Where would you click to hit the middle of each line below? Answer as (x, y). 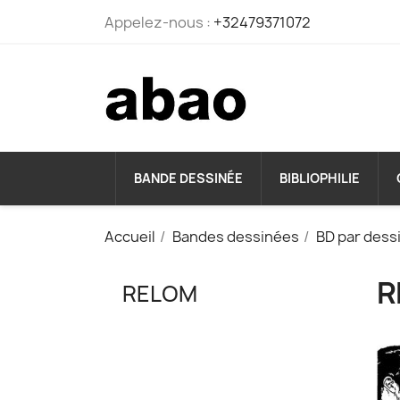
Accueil (130, 237)
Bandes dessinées (236, 237)
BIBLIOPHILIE (320, 179)
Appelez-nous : (159, 22)
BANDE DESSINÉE (188, 179)
